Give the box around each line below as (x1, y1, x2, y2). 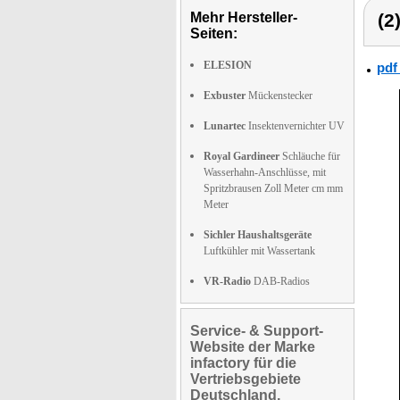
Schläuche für (279, 150, 340, 162)
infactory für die (190, 355, 296, 371)
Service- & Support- (190, 323, 323, 338)
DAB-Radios (251, 275, 310, 287)
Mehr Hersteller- (190, 10, 297, 25)
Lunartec (204, 120, 246, 132)
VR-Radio (204, 275, 251, 287)
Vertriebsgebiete (190, 371, 301, 387)
